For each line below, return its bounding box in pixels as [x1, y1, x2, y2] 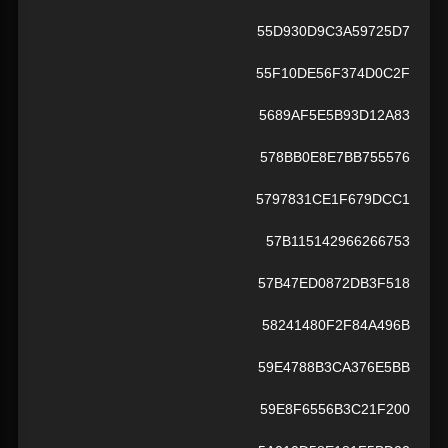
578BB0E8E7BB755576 [260, 149, 410, 166]
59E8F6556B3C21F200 [260, 401, 410, 418]
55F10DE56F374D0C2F [256, 65, 410, 82]
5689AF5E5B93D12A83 [259, 107, 410, 124]
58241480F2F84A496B [262, 317, 410, 334]
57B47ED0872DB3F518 [258, 275, 410, 292]
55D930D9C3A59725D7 [257, 23, 410, 40]
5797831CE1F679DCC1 [256, 191, 410, 208]
